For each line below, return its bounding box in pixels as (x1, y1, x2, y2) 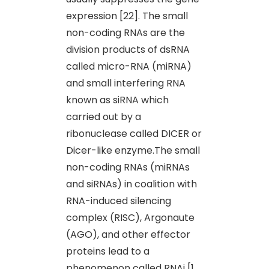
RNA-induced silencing (66, 193, 171, 208)
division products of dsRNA (66, 42, 190, 56)
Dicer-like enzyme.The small (66, 143, 200, 157)
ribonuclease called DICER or (66, 126, 202, 141)
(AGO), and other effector (66, 227, 190, 241)
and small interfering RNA (66, 76, 186, 90)
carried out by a (66, 109, 141, 124)
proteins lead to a (66, 244, 150, 258)
